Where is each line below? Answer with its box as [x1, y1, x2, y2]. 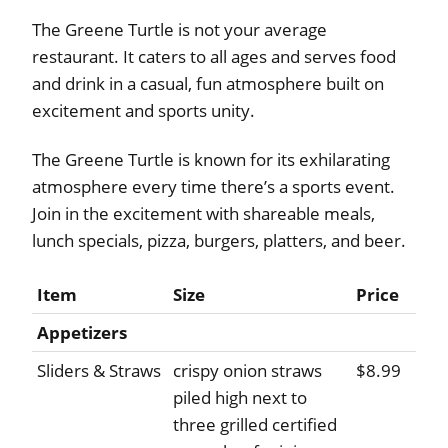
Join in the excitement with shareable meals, [32, 202, 375, 226]
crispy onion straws [173, 359, 322, 383]
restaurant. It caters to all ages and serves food [32, 45, 396, 69]
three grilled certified [173, 413, 337, 437]
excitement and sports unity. [32, 99, 255, 123]
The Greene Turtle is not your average [32, 18, 327, 42]
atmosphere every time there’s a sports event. [32, 175, 395, 199]
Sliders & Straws [37, 359, 161, 383]
